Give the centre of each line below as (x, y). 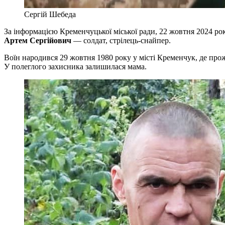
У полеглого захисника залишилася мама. (75, 66)
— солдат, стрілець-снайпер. (121, 40)
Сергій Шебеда (50, 14)
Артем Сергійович (38, 40)
